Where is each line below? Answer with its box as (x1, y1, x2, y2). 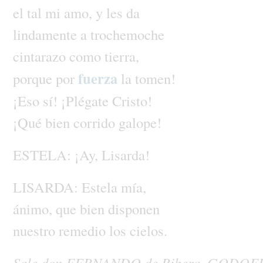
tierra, (104, 46, 139, 66)
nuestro (12, 220, 59, 240)
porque (12, 68, 56, 88)
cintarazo (12, 46, 69, 66)
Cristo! (112, 90, 152, 110)
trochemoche (90, 24, 164, 44)
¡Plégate (60, 90, 112, 110)
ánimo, (12, 198, 56, 218)
